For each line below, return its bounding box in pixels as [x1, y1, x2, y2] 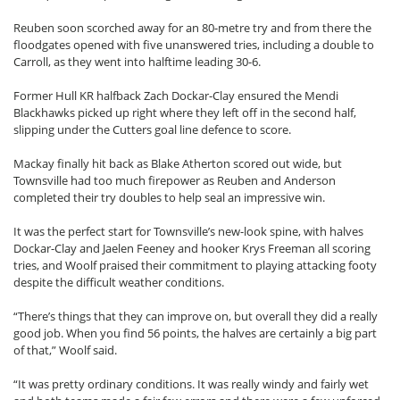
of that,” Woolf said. [13, 342, 117, 359]
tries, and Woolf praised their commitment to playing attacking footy [13, 257, 377, 274]
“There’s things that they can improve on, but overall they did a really [13, 308, 378, 325]
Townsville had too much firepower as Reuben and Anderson [13, 172, 336, 189]
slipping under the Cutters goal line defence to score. [13, 121, 291, 138]
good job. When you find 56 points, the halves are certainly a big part [13, 325, 377, 342]
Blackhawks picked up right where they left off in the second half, [13, 104, 356, 121]
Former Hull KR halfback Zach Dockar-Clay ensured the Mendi [13, 87, 338, 104]
